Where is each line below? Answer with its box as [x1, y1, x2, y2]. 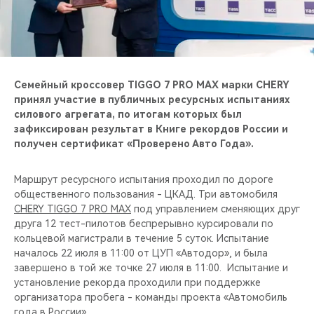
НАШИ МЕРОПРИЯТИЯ [14, 68, 113, 78]
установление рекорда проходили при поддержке [14, 276, 261, 288]
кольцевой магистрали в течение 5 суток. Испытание [14, 232, 269, 244]
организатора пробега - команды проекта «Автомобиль [14, 291, 287, 303]
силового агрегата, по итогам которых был [14, 108, 242, 120]
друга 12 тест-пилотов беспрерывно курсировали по [14, 217, 273, 229]
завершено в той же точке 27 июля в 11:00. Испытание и [14, 261, 288, 273]
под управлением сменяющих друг [131, 203, 300, 214]
